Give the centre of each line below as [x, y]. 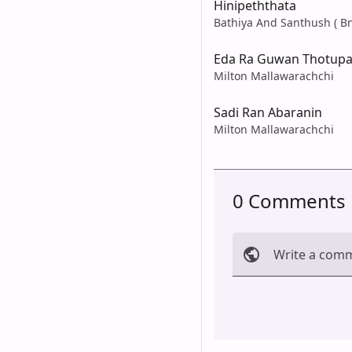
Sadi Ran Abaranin [268, 112]
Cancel [260, 296]
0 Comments [289, 200]
